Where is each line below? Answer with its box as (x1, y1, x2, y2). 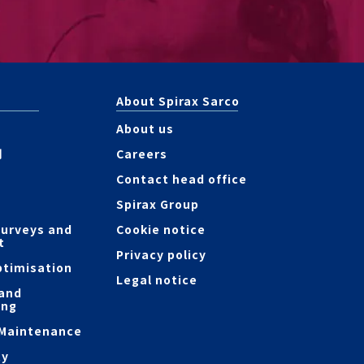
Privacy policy (116, 246, 207, 262)
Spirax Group (116, 196, 200, 212)
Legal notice (116, 271, 198, 288)
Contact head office (116, 171, 248, 187)
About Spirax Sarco (116, 93, 240, 109)
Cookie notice (116, 221, 206, 237)
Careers (116, 145, 168, 162)
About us (116, 120, 175, 136)
